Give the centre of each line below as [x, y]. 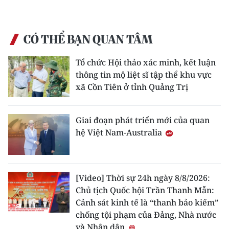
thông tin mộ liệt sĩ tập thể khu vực [144, 75]
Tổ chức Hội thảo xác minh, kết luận [146, 63]
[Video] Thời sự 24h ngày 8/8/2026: [143, 178]
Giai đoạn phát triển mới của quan [143, 120]
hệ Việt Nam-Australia [120, 133]
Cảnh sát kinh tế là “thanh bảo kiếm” [147, 203]
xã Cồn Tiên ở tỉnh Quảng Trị [132, 87]
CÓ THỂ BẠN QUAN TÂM [88, 40]
